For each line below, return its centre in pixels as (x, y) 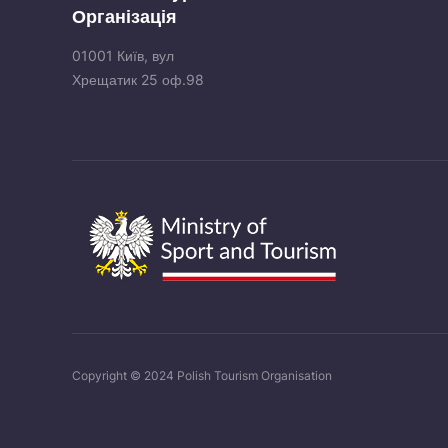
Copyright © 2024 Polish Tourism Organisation (202, 376)
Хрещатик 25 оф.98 (138, 80)
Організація (124, 17)
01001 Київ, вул (123, 56)
